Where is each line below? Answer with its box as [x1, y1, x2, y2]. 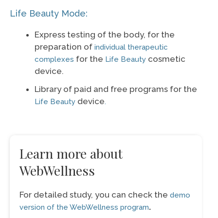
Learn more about [19, 145, 123, 162]
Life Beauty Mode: [10, 8, 88, 18]
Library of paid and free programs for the [35, 84, 197, 94]
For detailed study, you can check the [19, 190, 170, 200]
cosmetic [148, 54, 185, 64]
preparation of [35, 41, 94, 52]
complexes [35, 54, 74, 64]
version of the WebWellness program [19, 203, 149, 212]
